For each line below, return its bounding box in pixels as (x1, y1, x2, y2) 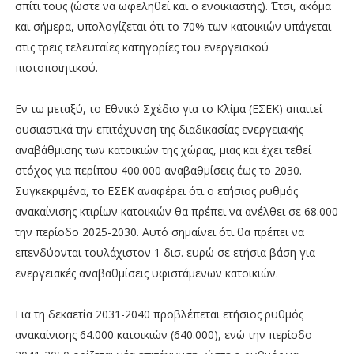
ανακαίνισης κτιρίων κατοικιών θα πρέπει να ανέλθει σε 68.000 (14, 203, 338, 219)
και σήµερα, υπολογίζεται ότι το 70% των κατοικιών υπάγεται (14, 18, 331, 34)
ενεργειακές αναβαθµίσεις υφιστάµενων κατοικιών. (14, 265, 278, 281)
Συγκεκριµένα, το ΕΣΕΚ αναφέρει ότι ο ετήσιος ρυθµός (14, 183, 298, 198)
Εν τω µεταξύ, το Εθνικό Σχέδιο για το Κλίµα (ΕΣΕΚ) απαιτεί (14, 100, 322, 116)
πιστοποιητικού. (14, 59, 98, 75)
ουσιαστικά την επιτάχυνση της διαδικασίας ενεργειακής (14, 121, 303, 137)
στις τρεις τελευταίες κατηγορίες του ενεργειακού (14, 39, 269, 55)
